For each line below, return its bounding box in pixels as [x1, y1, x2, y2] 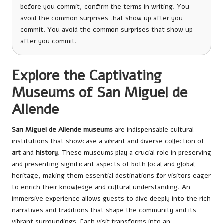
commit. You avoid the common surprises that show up [20, 24, 193, 34]
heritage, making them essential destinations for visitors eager [12, 170, 211, 180]
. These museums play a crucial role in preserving [58, 147, 211, 157]
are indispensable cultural [113, 124, 194, 134]
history [36, 147, 58, 157]
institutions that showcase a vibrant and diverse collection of [12, 136, 204, 146]
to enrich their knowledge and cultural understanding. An [12, 182, 190, 192]
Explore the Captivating [12, 65, 162, 85]
